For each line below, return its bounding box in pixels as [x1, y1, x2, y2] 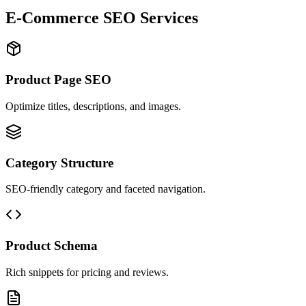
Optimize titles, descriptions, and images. [5, 100, 181, 112]
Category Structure [5, 155, 113, 170]
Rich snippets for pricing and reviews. [5, 266, 169, 278]
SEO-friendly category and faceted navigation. [5, 183, 206, 195]
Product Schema [5, 238, 98, 253]
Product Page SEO [5, 72, 111, 87]
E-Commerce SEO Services [5, 8, 198, 27]
